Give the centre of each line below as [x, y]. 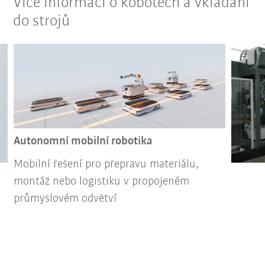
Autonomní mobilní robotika [83, 141]
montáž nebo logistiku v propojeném [101, 181]
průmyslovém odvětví [65, 198]
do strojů [42, 21]
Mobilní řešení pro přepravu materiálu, [106, 164]
